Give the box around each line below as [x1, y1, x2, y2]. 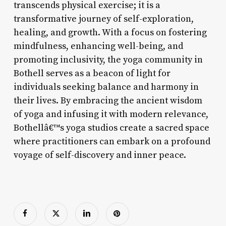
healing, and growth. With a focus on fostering [13, 26, 207, 38]
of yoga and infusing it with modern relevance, [13, 108, 208, 120]
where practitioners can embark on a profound [13, 135, 210, 147]
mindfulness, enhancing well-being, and [13, 40, 183, 52]
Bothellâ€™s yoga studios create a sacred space [13, 122, 209, 134]
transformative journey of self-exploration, [13, 13, 194, 25]
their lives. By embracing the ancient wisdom [13, 94, 202, 106]
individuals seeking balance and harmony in [13, 81, 199, 93]
